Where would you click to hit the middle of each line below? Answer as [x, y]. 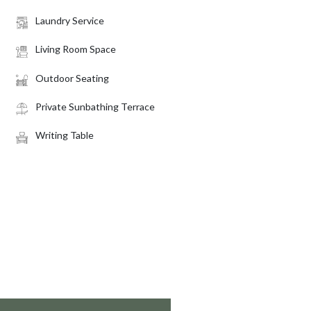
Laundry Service [69, 20]
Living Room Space [75, 49]
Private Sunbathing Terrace [95, 106]
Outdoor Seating [72, 78]
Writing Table [64, 135]
